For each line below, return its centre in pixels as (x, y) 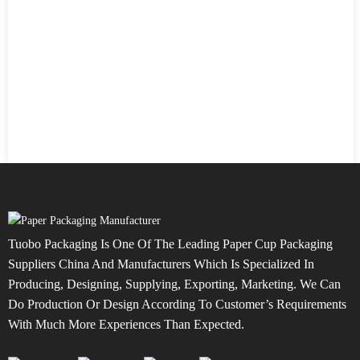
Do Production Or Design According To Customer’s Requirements (177, 304)
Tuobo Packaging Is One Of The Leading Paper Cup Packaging (170, 244)
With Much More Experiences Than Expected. (126, 324)
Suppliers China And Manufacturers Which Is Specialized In (161, 264)
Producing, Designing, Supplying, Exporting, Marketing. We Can (174, 284)
